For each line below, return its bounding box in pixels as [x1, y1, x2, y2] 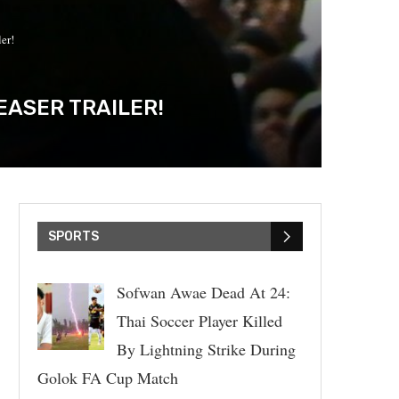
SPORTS [48, 229, 99, 245]
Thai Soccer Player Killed [116, 310, 282, 332]
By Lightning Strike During [116, 338, 296, 361]
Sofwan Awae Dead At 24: [116, 281, 290, 304]
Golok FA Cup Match [37, 367, 178, 389]
